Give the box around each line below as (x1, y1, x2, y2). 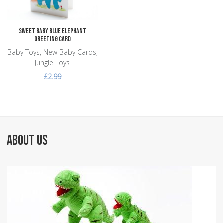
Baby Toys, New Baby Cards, (7, 47, 98, 57)
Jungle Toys (35, 57, 70, 67)
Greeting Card (34, 34, 71, 43)
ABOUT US (7, 132, 48, 149)
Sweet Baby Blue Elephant (18, 26, 86, 35)
